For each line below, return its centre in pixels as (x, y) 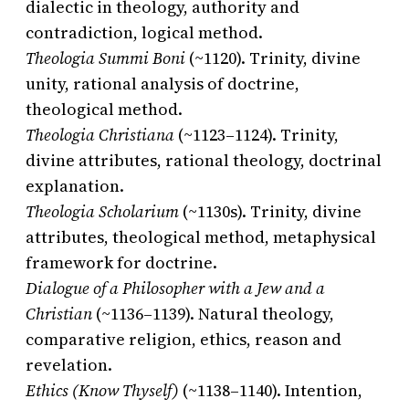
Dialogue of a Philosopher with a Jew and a (175, 288)
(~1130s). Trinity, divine (270, 212)
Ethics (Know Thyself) (102, 391)
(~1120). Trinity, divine (273, 58)
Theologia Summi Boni (105, 58)
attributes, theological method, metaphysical (201, 237)
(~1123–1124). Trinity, (257, 135)
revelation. (69, 365)
